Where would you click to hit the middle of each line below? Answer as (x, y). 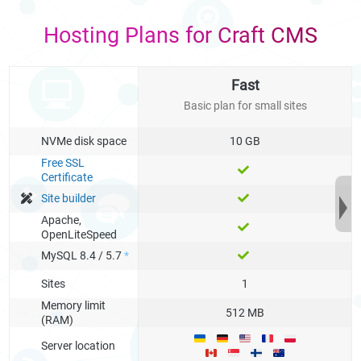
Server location (79, 345)
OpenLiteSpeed (79, 234)
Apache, (62, 220)
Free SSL (63, 162)
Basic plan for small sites (245, 106)
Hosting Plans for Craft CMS (180, 35)
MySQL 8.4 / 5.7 (83, 256)
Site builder (69, 199)
